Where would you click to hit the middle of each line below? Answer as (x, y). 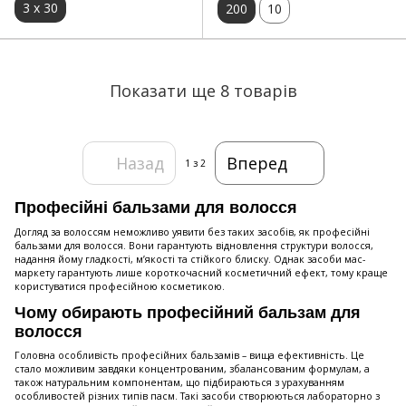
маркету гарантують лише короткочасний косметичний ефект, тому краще (201, 272)
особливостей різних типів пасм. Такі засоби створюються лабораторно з (197, 396)
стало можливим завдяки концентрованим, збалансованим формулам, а (192, 369)
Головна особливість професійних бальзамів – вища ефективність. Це (189, 356)
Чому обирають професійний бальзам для (188, 312)
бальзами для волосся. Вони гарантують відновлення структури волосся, (194, 245)
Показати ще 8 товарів (203, 90)
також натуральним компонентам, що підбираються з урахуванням (179, 383)
